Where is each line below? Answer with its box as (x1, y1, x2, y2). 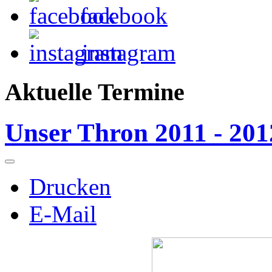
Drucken (29, 174, 111, 200)
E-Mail (29, 201, 97, 228)
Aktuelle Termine (5, 78, 185, 106)
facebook (74, 2, 168, 29)
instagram (76, 39, 175, 66)
